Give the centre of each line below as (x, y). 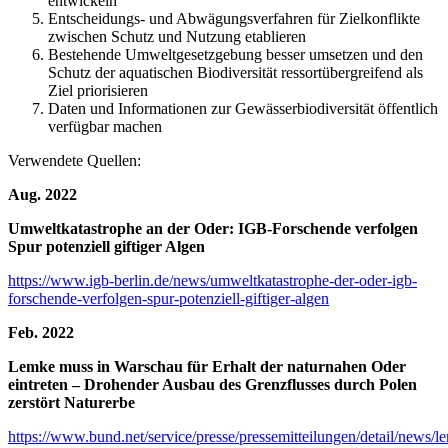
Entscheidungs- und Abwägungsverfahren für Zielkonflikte (234, 19)
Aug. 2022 (42, 195)
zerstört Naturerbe (71, 403)
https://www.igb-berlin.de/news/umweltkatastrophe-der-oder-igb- (212, 281)
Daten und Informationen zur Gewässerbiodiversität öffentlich (243, 109)
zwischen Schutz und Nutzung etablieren (177, 37)
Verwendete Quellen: (74, 161)
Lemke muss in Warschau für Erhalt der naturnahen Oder (207, 367)
